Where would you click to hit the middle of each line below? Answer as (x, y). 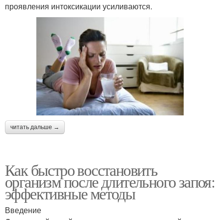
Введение (23, 210)
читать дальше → (35, 127)
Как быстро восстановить (81, 169)
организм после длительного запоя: (110, 181)
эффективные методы (70, 193)
